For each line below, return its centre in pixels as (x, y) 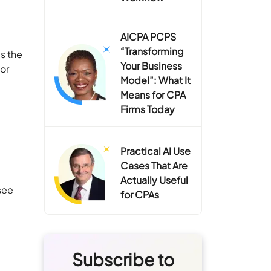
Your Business (152, 65)
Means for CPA (153, 94)
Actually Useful (155, 180)
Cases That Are (154, 165)
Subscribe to (123, 259)
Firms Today (148, 109)
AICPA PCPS (149, 36)
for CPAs (140, 194)
